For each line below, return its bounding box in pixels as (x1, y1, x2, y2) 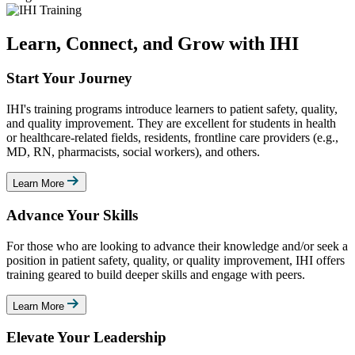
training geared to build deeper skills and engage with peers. (6, 267, 305, 281)
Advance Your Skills (6, 206, 138, 223)
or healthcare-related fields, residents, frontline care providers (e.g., (6, 131, 338, 145)
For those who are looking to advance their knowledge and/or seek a (6, 239, 348, 253)
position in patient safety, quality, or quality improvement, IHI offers (6, 253, 345, 267)
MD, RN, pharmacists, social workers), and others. (6, 145, 260, 159)
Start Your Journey (6, 70, 132, 87)
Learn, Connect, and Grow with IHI (6, 32, 299, 54)
